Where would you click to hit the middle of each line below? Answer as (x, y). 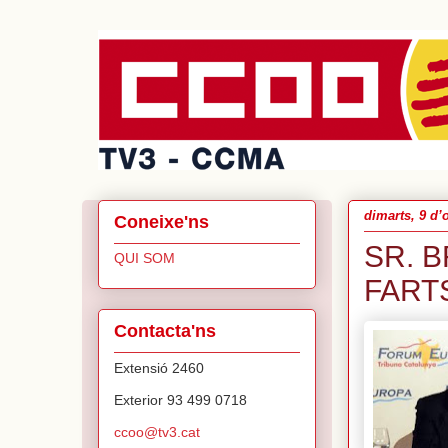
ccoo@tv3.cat (157, 431)
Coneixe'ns (161, 221)
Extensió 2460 (159, 367)
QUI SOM (144, 257)
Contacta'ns (165, 330)
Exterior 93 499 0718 (180, 399)
